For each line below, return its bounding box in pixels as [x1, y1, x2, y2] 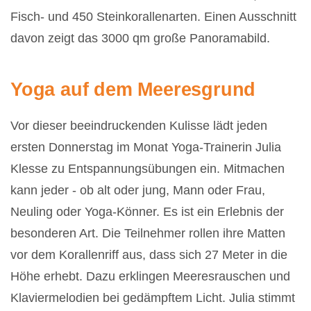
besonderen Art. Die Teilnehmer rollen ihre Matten [10, 226, 285, 240]
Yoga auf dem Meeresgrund [10, 78, 256, 100]
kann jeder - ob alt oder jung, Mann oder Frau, [10, 183, 265, 197]
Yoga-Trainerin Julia [168, 140, 281, 154]
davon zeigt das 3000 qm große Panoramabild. [10, 31, 270, 45]
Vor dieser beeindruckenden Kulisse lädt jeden [10, 118, 267, 133]
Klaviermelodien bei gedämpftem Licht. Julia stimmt [10, 290, 295, 305]
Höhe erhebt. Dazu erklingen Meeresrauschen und [10, 269, 290, 283]
